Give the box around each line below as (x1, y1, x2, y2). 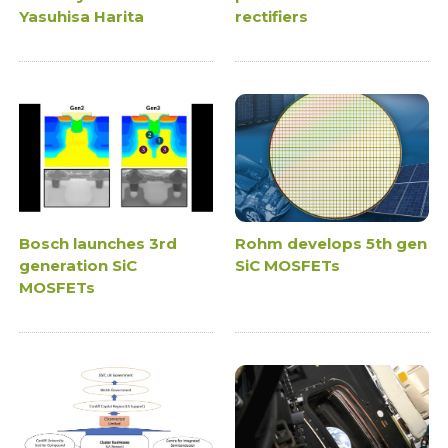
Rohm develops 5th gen (235, 234, 427, 254)
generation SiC (19, 256, 138, 276)
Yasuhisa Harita (19, 6, 145, 26)
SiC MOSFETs (235, 256, 340, 276)
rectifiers (235, 6, 308, 26)
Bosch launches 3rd (19, 234, 178, 254)
